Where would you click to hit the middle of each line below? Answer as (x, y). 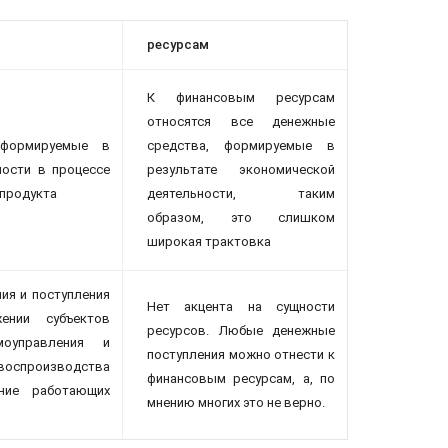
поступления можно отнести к (241, 354)
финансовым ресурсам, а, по (241, 378)
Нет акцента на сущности (241, 306)
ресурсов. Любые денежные (241, 330)
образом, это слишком (241, 217)
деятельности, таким (241, 193)
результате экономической (241, 169)
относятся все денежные (241, 121)
